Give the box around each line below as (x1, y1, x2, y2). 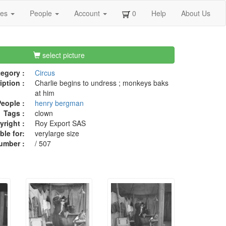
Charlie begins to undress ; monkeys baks (34, 78, 168, 88)
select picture (40, 50, 85, 61)
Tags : (3, 108, 25, 119)
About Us (181, 8, 210, 18)
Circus (34, 68, 55, 78)
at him (34, 88, 54, 98)
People (30, 8, 54, 18)
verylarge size (34, 128, 79, 139)
